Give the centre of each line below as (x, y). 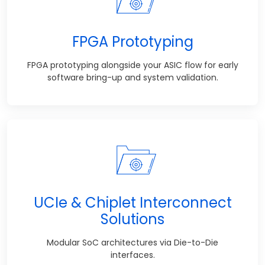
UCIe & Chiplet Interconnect (132, 202)
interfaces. (132, 255)
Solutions (132, 219)
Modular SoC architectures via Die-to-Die (132, 242)
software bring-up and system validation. (132, 77)
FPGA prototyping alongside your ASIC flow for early (132, 65)
